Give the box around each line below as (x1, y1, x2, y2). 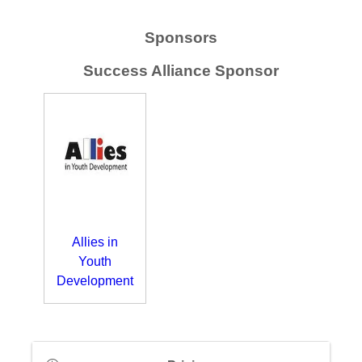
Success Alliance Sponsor (83, 62, 279, 79)
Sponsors (145, 29, 217, 46)
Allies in (72, 235, 118, 249)
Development (57, 274, 133, 288)
